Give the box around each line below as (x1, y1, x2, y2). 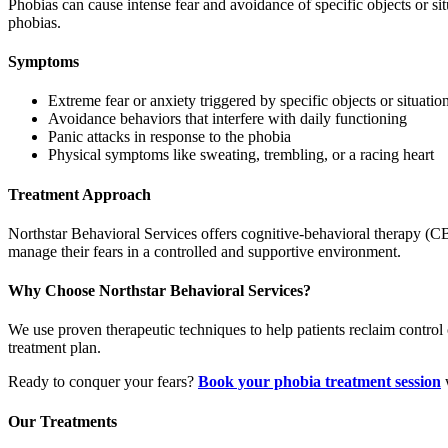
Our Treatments (8, 412, 117, 430)
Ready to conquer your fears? (8, 373, 198, 391)
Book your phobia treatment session (198, 373, 441, 391)
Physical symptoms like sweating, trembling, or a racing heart (48, 146, 434, 164)
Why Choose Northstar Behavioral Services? (8, 282, 311, 300)
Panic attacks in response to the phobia (48, 128, 291, 146)
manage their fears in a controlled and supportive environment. (8, 242, 401, 260)
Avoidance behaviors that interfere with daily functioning (48, 110, 407, 128)
